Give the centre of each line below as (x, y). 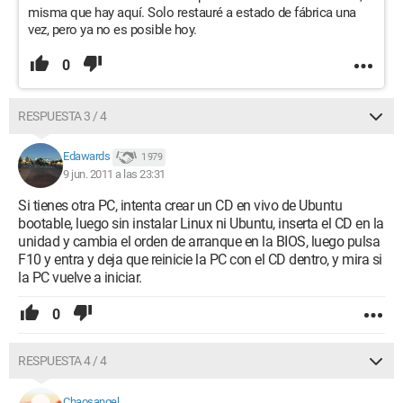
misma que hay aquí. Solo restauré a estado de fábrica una (192, 13)
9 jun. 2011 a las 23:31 (114, 174)
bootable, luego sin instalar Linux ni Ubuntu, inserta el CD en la (201, 224)
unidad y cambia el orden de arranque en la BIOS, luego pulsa (199, 242)
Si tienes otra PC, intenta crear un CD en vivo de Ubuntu (180, 206)
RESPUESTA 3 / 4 (63, 116)
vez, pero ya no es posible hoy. (112, 30)
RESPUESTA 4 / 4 (63, 361)
